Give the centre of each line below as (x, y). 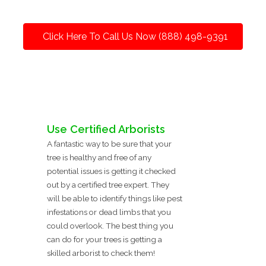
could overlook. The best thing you (110, 225)
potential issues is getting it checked (111, 171)
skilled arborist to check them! (101, 253)
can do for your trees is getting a (104, 239)
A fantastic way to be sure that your (109, 143)
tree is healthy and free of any (99, 157)
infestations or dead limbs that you (109, 212)
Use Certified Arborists (106, 129)
